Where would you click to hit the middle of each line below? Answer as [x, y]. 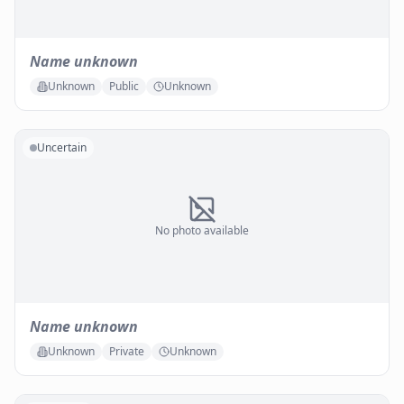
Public [124, 86]
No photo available [202, 230]
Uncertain [62, 147]
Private [127, 351]
